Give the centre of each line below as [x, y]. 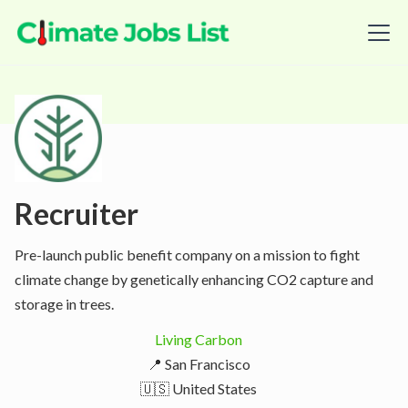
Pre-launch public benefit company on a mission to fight [187, 255]
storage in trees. [64, 304]
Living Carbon [199, 339]
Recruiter [76, 214]
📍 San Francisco [199, 364]
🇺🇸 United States [199, 388]
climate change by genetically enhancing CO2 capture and [194, 279]
